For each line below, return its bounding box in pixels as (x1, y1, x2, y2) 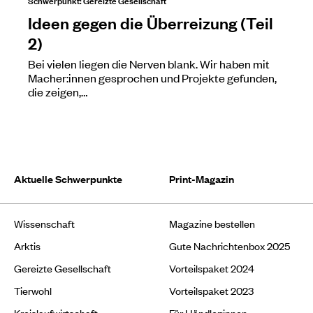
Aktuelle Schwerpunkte (14, 170, 122, 186)
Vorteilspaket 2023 (169, 282, 254, 298)
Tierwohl (14, 282, 52, 298)
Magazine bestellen (169, 215, 255, 231)
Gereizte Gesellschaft (14, 260, 111, 275)
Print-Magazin (169, 170, 234, 186)
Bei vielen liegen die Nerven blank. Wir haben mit (28, 55, 270, 71)
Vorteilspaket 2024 (169, 260, 254, 275)
